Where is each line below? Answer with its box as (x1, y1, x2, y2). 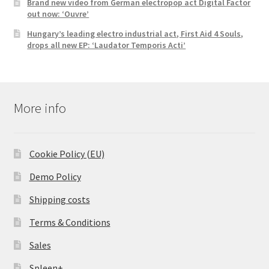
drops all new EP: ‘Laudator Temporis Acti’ (27, 39, 186, 50)
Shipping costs (29, 193, 90, 205)
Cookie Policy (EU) (29, 147, 104, 160)
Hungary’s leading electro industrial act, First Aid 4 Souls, (27, 28, 244, 39)
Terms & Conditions (29, 216, 110, 228)
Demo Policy (29, 170, 81, 183)
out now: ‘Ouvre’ (27, 8, 89, 19)
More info (13, 100, 66, 117)
